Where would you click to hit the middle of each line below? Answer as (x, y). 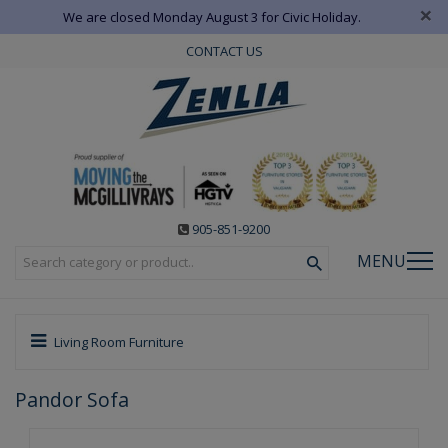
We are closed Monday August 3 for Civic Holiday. (211, 17)
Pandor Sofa (72, 399)
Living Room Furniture (117, 341)
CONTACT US (224, 51)
